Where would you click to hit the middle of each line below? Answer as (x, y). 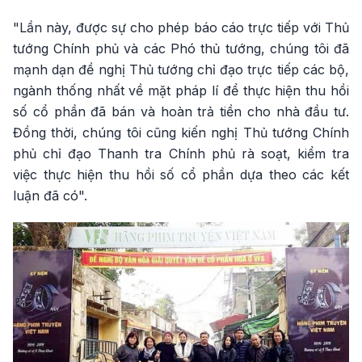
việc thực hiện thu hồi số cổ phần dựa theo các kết (181, 175)
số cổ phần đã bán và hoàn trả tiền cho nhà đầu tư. (181, 112)
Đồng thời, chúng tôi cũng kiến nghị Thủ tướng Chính (181, 133)
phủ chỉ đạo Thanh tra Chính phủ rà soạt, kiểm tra (181, 154)
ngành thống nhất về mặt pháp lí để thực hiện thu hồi (181, 91)
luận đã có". (50, 196)
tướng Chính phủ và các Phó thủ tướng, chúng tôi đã (181, 49)
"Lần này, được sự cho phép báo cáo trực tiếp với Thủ (181, 28)
